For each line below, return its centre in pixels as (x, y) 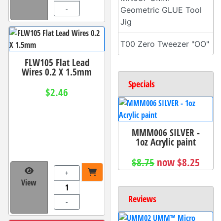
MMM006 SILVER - (166, 133)
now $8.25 (178, 163)
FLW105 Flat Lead (57, 62)
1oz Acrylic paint (166, 142)
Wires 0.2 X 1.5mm (57, 72)
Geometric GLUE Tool (161, 10)
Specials (142, 84)
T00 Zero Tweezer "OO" (165, 44)
